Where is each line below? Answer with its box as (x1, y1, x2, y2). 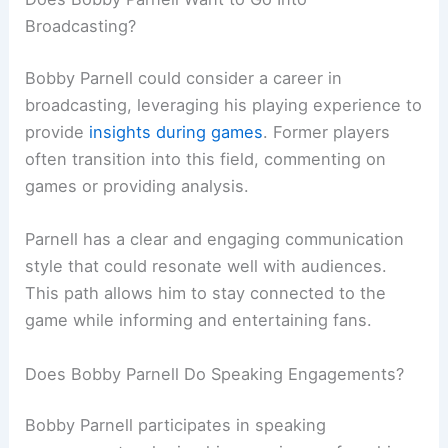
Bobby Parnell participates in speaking (25, 415, 327, 436)
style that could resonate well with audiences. (25, 256, 388, 277)
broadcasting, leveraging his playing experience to (25, 95, 423, 115)
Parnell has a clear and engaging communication (25, 229, 405, 250)
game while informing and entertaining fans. (25, 310, 373, 331)
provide (25, 122, 90, 142)
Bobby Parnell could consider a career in (25, 68, 343, 88)
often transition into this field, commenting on (25, 149, 387, 169)
